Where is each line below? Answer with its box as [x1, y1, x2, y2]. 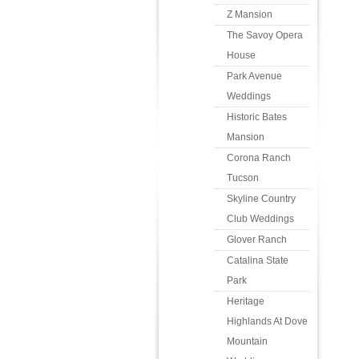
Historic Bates [227, 111, 287, 123]
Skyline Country [227, 192, 296, 204]
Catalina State [227, 254, 288, 266]
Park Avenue [227, 70, 282, 82]
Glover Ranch [227, 233, 287, 245]
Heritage [227, 295, 264, 307]
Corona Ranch [227, 151, 291, 163]
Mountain [227, 335, 268, 347]
